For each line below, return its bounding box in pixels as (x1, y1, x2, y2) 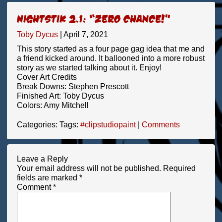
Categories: (16, 120, 59, 129)
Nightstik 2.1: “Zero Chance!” (16, 12, 169, 25)
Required (163, 164, 196, 172)
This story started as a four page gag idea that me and (16, 45, 205, 53)
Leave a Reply (16, 155, 68, 163)
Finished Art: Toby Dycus (16, 92, 104, 100)
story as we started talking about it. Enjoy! (16, 63, 162, 72)
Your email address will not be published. (16, 164, 161, 172)
